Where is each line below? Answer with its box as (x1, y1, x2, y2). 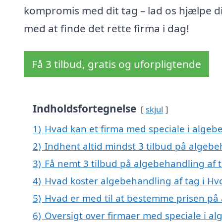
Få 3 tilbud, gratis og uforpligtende (32, 57, 201, 71)
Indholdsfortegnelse (33, 102, 136, 116)
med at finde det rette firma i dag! (24, 21, 189, 36)
